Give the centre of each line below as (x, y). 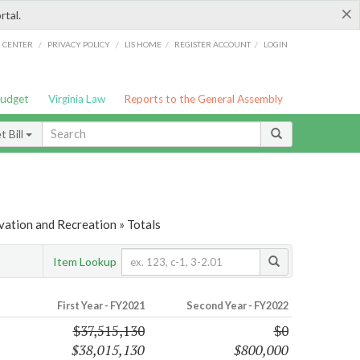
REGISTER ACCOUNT (213, 44)
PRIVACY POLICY (78, 44)
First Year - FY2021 (100, 306)
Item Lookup (85, 261)
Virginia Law (76, 99)
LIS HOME (143, 44)
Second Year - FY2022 (237, 306)
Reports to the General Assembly (204, 99)
